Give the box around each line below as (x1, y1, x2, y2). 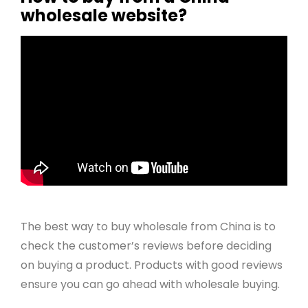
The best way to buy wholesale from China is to (20, 218, 276, 234)
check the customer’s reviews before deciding (20, 237, 272, 254)
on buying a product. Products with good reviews (20, 256, 283, 273)
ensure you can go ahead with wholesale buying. (20, 276, 280, 292)
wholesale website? (20, 4, 187, 27)
